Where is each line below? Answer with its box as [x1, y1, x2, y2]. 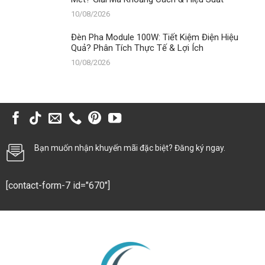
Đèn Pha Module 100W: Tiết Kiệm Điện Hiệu [71, 31, 238, 43]
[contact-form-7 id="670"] [6, 179, 110, 191]
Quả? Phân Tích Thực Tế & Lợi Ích [71, 42, 203, 53]
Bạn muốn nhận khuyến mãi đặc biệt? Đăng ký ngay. [34, 143, 225, 153]
